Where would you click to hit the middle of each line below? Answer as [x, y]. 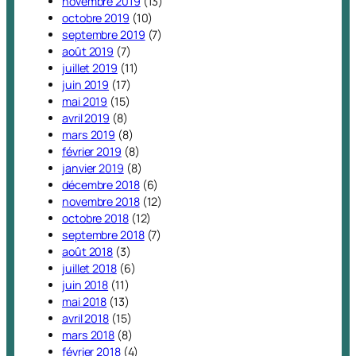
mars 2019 [89, 135]
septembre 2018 [103, 235]
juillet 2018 [89, 269]
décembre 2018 [101, 185]
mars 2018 [89, 335]
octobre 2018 [95, 219]
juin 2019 [86, 85]
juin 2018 [85, 285]
